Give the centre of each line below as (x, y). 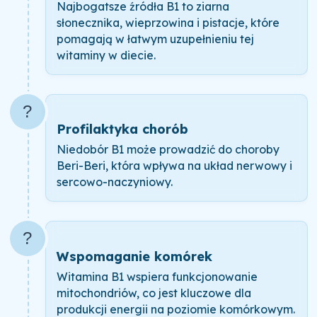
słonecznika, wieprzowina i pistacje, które (168, 22)
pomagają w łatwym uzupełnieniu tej (155, 39)
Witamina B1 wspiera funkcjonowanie (157, 276)
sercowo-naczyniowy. (114, 182)
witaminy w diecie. (106, 55)
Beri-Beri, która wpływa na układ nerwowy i (174, 166)
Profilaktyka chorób (122, 129)
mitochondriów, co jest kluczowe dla (154, 293)
